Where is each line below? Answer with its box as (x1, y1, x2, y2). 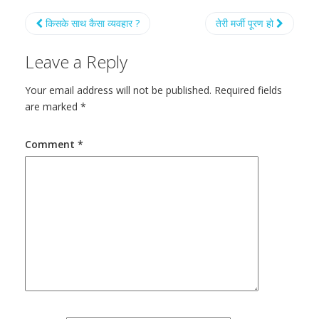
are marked (25, 100, 80, 113)
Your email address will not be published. (25, 83, 211, 97)
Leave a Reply (25, 50, 127, 73)
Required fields (214, 83, 282, 97)
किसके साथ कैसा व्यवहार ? (43, 16, 140, 30)
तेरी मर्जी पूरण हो (216, 16, 276, 30)
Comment (25, 137, 78, 151)
